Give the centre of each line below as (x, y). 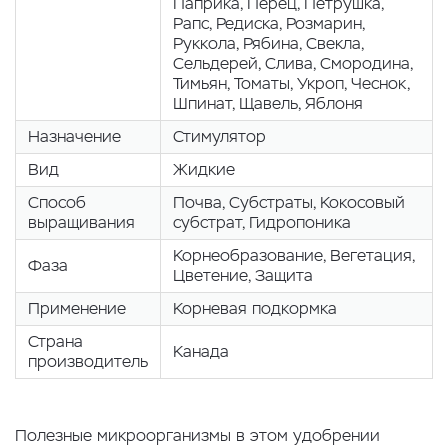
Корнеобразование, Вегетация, (294, 255)
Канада (201, 351)
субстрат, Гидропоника (262, 222)
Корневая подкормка (255, 308)
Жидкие (204, 169)
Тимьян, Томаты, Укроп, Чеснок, (291, 83)
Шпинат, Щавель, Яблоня (268, 103)
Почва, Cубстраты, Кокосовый (289, 202)
